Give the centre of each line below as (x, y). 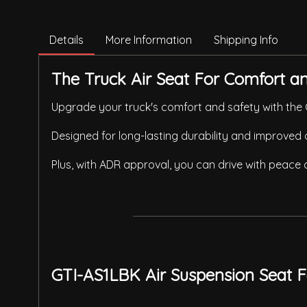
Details (66, 40)
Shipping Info (246, 40)
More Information (149, 40)
